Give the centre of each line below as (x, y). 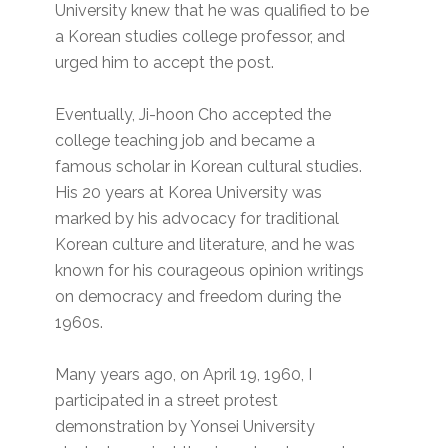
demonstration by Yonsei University (185, 427)
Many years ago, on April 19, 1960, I (184, 375)
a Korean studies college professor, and (200, 37)
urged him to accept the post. (165, 63)
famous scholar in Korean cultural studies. (211, 167)
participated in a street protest (167, 401)
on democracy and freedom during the (198, 297)
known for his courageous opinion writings (210, 271)
